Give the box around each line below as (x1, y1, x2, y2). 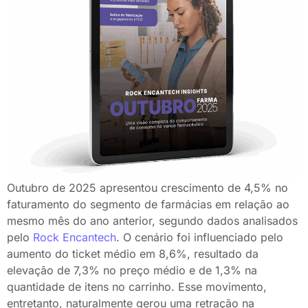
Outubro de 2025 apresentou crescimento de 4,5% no (7, 180, 288, 195)
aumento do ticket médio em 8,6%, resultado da (7, 246, 258, 261)
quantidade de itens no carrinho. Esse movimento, (7, 279, 267, 294)
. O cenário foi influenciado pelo (116, 230, 283, 244)
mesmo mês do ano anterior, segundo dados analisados (7, 213, 298, 228)
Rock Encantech (33, 230, 116, 244)
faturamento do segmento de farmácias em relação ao (7, 197, 289, 211)
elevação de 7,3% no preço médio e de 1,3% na (7, 263, 257, 277)
